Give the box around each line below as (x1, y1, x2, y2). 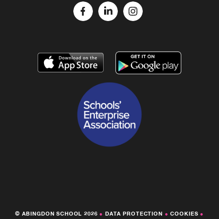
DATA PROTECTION (105, 211, 163, 217)
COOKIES (170, 211, 198, 217)
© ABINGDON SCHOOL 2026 (15, 211, 100, 217)
